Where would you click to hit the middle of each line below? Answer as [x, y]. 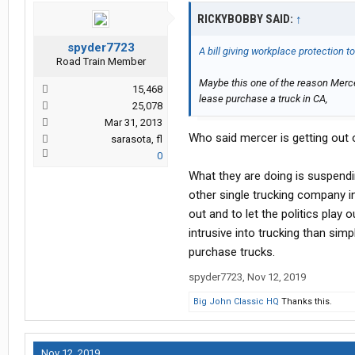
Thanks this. [305, 302]
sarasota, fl [137, 139]
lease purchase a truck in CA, [263, 99]
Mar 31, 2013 [134, 123]
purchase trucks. [232, 252]
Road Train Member [101, 62]
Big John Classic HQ [236, 302]
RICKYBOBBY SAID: [246, 19]
